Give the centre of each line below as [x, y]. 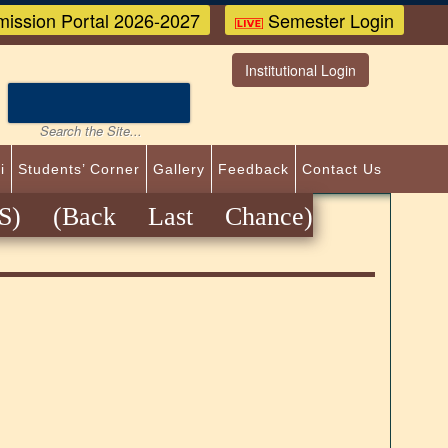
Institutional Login [300, 70]
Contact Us [342, 169]
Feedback [253, 169]
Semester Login [328, 20]
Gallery [179, 169]
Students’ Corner [79, 169]
